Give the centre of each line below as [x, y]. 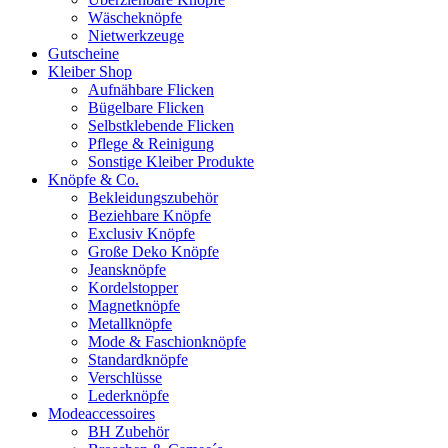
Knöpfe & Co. [93, 179]
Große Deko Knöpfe [153, 251]
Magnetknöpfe [134, 305]
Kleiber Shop [90, 71]
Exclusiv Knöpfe [141, 233]
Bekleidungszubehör [153, 197]
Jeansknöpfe [127, 269]
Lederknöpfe [128, 395]
